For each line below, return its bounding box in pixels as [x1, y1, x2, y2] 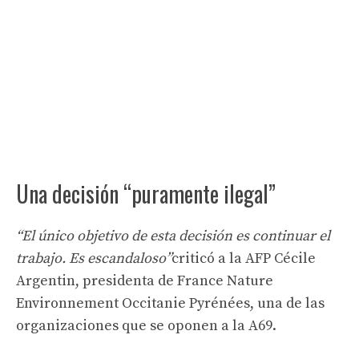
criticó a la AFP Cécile [171, 248, 316, 268]
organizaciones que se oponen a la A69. [16, 316, 276, 335]
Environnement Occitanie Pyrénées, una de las [16, 293, 325, 313]
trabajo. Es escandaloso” [16, 248, 171, 268]
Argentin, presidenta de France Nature [16, 271, 273, 290]
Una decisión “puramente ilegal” [16, 176, 276, 210]
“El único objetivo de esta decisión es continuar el [16, 226, 330, 245]
